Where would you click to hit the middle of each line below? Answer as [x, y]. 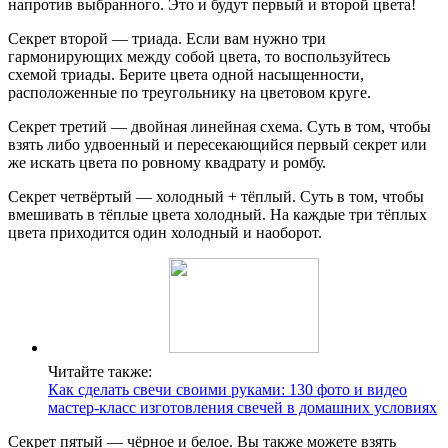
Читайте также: [100, 372]
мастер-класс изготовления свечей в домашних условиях [242, 408]
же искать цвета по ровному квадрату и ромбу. [167, 163]
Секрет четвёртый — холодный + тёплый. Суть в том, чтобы [216, 197]
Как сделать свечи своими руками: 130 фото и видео [227, 390]
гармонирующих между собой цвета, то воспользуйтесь [199, 57]
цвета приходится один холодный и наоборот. [165, 233]
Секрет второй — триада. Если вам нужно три [167, 39]
